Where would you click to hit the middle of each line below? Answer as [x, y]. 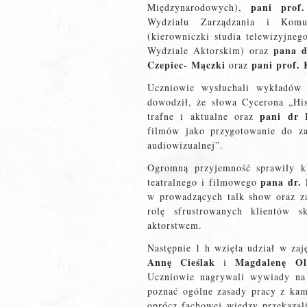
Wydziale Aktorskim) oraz [210, 50]
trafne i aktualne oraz [204, 116]
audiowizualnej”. [185, 145]
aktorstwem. [175, 225]
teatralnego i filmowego [204, 182]
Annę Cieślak [182, 262]
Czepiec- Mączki [186, 65]
